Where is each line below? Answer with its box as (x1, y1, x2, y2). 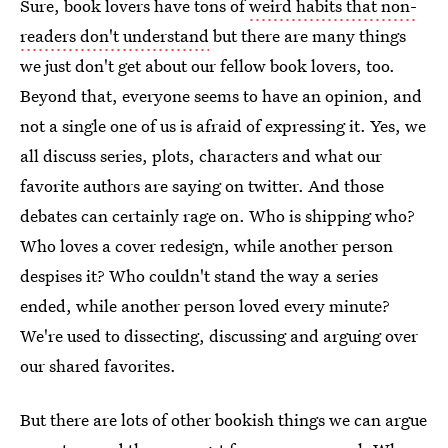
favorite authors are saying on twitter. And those (20, 174, 384, 197)
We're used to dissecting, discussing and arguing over (20, 324, 418, 347)
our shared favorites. (20, 354, 176, 377)
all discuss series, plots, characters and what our (20, 144, 382, 167)
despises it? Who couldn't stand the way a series (20, 264, 378, 287)
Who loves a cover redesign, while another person (20, 234, 393, 257)
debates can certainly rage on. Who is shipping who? (20, 204, 415, 227)
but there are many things (209, 24, 406, 47)
